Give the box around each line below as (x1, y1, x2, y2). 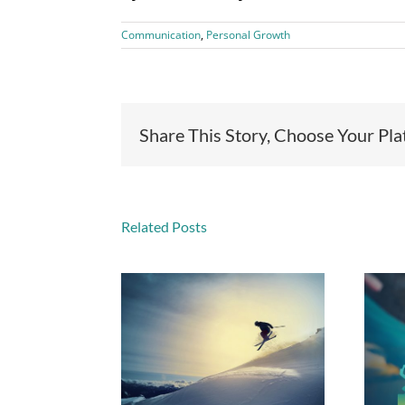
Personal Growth (206, 27, 291, 43)
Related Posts (121, 218, 208, 236)
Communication (121, 27, 202, 43)
